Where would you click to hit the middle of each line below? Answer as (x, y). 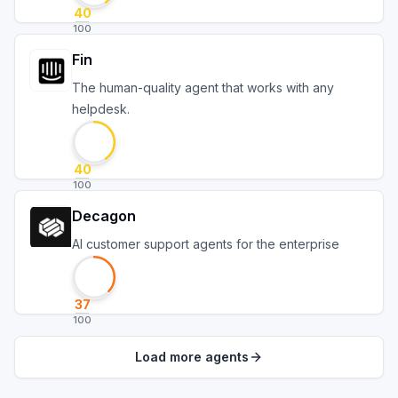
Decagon (104, 216)
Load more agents (192, 357)
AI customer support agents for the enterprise (206, 244)
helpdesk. (101, 109)
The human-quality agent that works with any (203, 88)
